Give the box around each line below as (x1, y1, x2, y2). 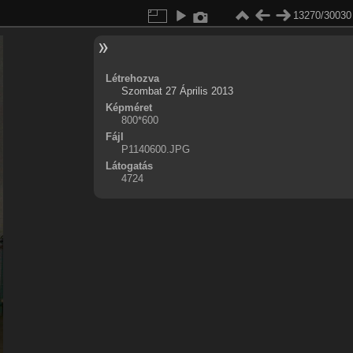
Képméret (105, 102, 152, 113)
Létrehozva (105, 72, 159, 84)
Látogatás (105, 160, 153, 172)
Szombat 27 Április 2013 (121, 85, 233, 97)
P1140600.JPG (121, 143, 190, 155)
